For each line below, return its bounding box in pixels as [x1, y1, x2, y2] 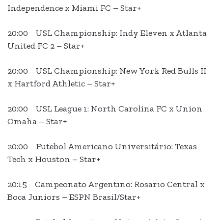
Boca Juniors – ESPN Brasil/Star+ [7, 192, 140, 203]
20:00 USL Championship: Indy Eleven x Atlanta [7, 27, 207, 39]
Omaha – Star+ [7, 116, 67, 127]
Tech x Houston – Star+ [7, 154, 100, 165]
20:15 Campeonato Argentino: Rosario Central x [7, 179, 205, 190]
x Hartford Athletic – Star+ [7, 78, 115, 89]
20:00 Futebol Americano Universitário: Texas [7, 141, 197, 152]
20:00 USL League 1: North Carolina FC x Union [7, 103, 202, 114]
